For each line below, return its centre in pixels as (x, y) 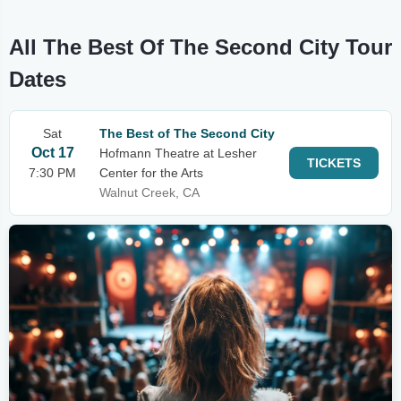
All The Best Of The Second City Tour (200, 47)
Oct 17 (52, 153)
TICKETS (334, 163)
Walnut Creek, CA (149, 192)
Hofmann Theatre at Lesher (178, 153)
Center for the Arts (151, 173)
